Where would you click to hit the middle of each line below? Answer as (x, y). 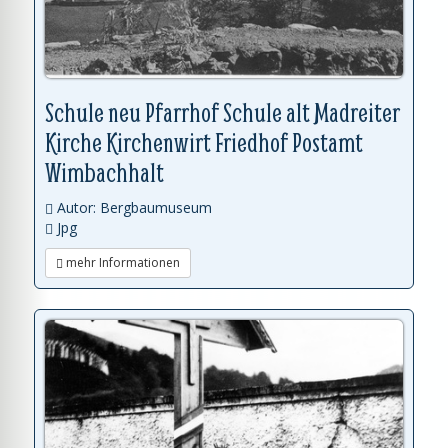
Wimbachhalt (104, 172)
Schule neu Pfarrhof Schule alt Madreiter (222, 112)
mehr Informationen (121, 262)
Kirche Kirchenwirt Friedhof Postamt (204, 142)
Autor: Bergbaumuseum (132, 207)
